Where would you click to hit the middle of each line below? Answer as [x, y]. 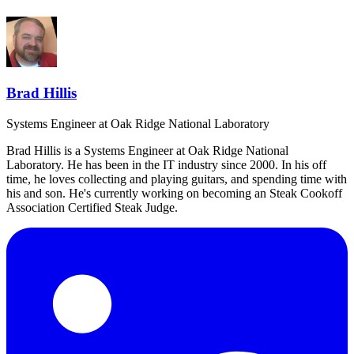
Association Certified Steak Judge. [92, 208]
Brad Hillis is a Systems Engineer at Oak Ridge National [147, 151]
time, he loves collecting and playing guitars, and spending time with [177, 179]
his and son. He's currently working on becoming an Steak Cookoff [174, 194]
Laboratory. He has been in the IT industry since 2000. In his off [166, 165]
